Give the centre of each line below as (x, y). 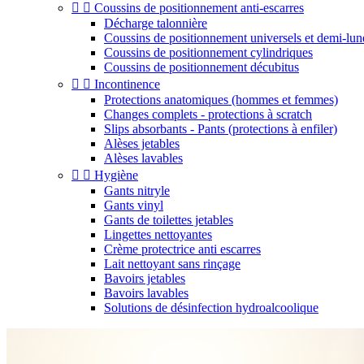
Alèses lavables (143, 158)
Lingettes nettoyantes (158, 234)
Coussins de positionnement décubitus (201, 67)
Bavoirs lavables (146, 293)
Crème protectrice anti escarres (182, 249)
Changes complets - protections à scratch (208, 114)
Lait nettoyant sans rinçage (172, 264)
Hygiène (116, 175)
